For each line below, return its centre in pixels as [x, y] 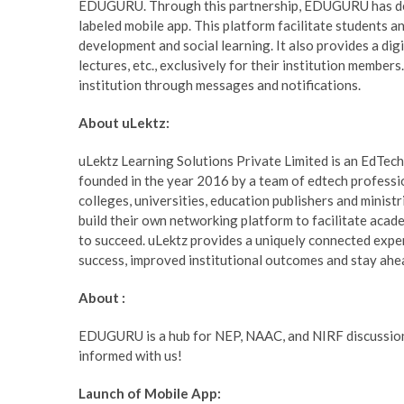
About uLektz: [124, 123]
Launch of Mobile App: [150, 394]
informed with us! [130, 356]
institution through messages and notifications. [220, 85]
